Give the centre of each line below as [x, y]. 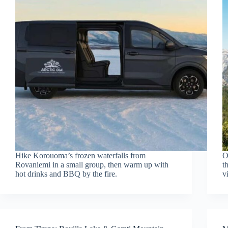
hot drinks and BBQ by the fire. [66, 174]
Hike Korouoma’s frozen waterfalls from [80, 155]
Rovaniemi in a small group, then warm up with [92, 164]
